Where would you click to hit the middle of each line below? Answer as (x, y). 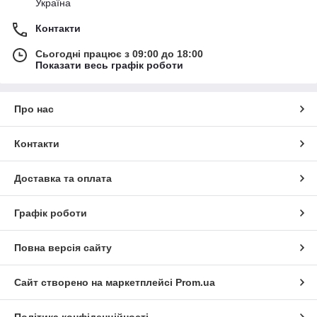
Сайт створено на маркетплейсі (95, 283)
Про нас (34, 109)
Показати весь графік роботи (109, 65)
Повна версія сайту (63, 248)
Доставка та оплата (63, 179)
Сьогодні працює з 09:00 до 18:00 (119, 54)
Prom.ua (195, 283)
